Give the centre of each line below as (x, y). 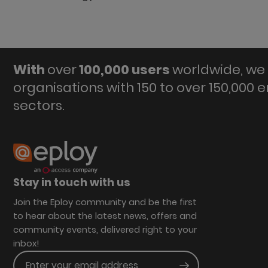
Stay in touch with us (71, 182)
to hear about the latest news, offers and (105, 216)
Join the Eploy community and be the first (105, 202)
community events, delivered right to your (105, 230)
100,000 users (124, 69)
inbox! (26, 244)
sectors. (39, 105)
